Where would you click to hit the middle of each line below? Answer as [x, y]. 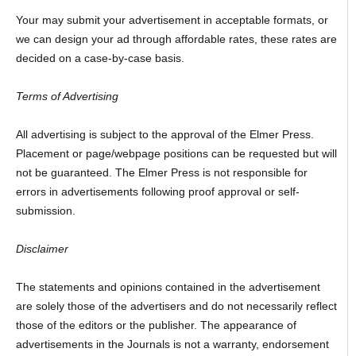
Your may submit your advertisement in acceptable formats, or [172, 20]
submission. [45, 211]
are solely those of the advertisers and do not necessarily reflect [176, 306]
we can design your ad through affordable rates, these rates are [176, 39]
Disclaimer [42, 249]
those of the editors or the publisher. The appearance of [156, 325]
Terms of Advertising [67, 97]
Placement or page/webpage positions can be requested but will [176, 154]
